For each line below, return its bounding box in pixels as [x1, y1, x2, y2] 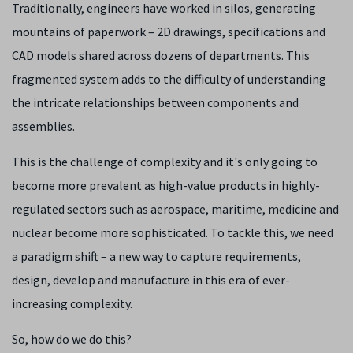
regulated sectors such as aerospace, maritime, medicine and [12, 201, 339, 217]
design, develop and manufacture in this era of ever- [12, 272, 290, 288]
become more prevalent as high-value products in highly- [12, 177, 320, 193]
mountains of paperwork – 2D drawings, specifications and [12, 24, 325, 39]
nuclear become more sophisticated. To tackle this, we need [12, 225, 333, 240]
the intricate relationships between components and [12, 95, 299, 110]
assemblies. [12, 118, 75, 134]
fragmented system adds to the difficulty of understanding [12, 71, 326, 87]
